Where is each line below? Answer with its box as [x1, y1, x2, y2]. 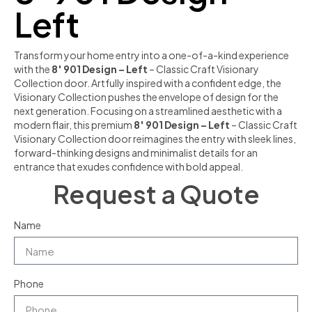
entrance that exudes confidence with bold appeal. [14, 160, 243, 173]
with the [14, 63, 52, 75]
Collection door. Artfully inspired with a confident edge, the [14, 77, 281, 89]
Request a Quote [52, 178, 260, 210]
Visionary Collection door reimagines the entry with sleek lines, [14, 132, 296, 145]
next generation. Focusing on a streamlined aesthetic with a [14, 104, 282, 117]
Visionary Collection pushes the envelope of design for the [14, 91, 279, 103]
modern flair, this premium [14, 118, 134, 131]
